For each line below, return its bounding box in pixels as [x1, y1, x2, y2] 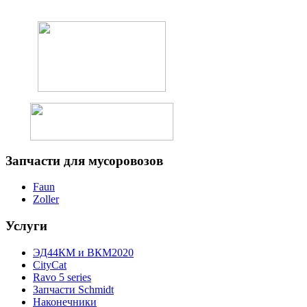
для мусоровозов [60, 153, 163, 168]
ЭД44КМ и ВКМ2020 [33, 246, 134, 258]
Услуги [5, 219, 47, 234]
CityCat [33, 258, 66, 271]
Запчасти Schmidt [33, 283, 114, 295]
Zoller [33, 193, 59, 206]
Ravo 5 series [33, 271, 91, 283]
